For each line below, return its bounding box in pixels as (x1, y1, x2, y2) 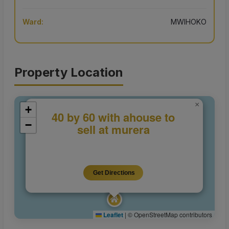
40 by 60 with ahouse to (52, 109, 175, 126)
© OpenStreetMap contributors (126, 210, 212, 219)
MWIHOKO (171, 17, 207, 27)
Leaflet (102, 210, 123, 220)
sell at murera (77, 121, 150, 138)
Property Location (14, 65, 123, 80)
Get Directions (91, 169, 135, 177)
